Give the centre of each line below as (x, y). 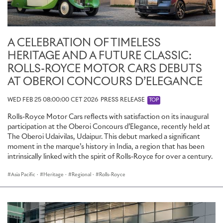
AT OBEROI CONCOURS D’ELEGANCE (105, 82)
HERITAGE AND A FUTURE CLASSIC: (100, 56)
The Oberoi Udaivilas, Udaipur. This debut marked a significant (104, 137)
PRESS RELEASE (123, 100)
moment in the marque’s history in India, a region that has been (106, 147)
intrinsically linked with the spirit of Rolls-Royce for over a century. (110, 157)
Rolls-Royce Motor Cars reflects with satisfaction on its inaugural (108, 117)
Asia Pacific (23, 175)
